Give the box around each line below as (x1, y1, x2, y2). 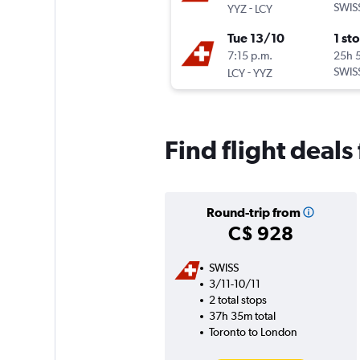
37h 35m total (208, 309, 276, 323)
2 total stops (208, 293, 267, 307)
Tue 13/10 (227, 31, 284, 46)
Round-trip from (206, 205, 301, 220)
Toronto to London (208, 325, 297, 339)
